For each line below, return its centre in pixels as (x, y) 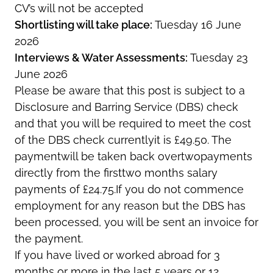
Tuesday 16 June (197, 24)
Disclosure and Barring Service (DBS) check (126, 107)
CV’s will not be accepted (79, 8)
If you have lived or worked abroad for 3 (117, 255)
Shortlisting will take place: (83, 24)
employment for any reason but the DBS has (130, 205)
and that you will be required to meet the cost (133, 123)
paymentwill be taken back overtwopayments (133, 156)
